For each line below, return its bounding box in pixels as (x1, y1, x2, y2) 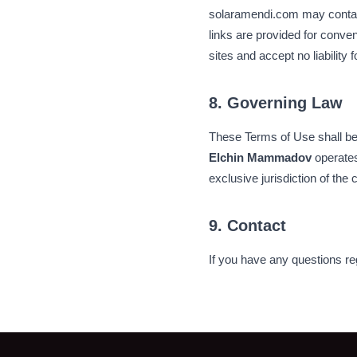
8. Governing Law (209, 94, 343, 112)
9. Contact (209, 217, 286, 234)
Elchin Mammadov (209, 151, 312, 164)
